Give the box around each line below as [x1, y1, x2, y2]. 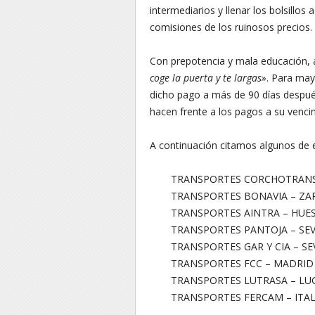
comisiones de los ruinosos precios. [150, 20, 312, 34]
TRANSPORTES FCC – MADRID [171, 257, 314, 270]
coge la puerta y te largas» [150, 71, 266, 84]
